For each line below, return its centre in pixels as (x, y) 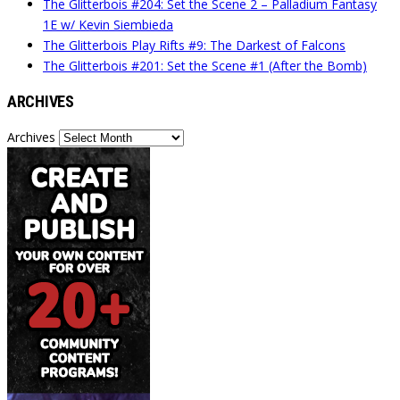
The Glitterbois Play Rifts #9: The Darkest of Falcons (194, 45)
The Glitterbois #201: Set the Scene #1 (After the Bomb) (205, 65)
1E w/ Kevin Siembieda (108, 24)
